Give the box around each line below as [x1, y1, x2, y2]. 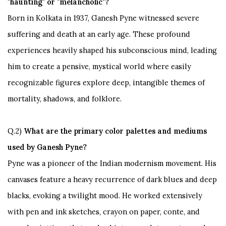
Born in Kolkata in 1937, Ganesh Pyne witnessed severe [8, 13, 199, 23]
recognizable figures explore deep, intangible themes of [8, 77, 205, 87]
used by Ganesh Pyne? [8, 142, 87, 152]
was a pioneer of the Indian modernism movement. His [27, 158, 216, 168]
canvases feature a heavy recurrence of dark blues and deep [8, 174, 217, 184]
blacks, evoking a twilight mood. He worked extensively [8, 190, 202, 200]
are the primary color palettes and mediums [46, 126, 207, 136]
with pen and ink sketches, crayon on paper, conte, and [8, 206, 200, 216]
